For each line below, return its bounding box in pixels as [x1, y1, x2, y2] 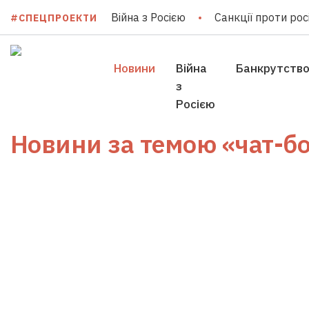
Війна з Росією [111, 10, 186, 24]
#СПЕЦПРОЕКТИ [10, 11, 97, 24]
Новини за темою [10, 128, 222, 160]
